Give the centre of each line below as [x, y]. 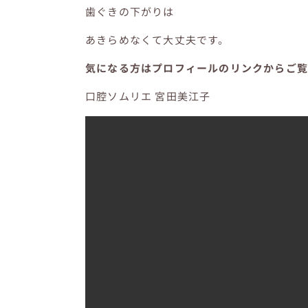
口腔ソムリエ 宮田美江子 [148, 96]
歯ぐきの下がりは [130, 11]
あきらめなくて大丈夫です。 [157, 39]
